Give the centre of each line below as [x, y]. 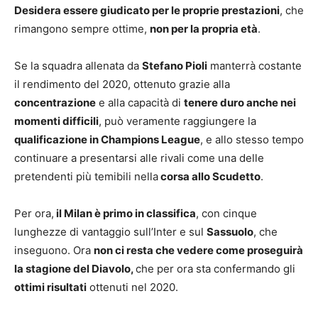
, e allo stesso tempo [252, 139]
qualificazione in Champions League [107, 139]
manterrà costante [254, 65]
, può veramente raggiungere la [177, 121]
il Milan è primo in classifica [125, 213]
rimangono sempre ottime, [82, 28]
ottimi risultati [50, 287]
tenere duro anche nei [240, 102]
